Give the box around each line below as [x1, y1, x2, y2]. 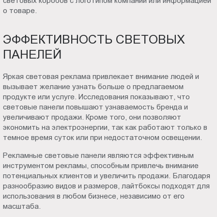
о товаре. [3, 6, 37, 15]
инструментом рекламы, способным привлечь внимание [3, 161, 199, 170]
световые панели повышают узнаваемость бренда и [3, 103, 188, 111]
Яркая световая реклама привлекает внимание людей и [3, 72, 200, 81]
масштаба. [3, 201, 41, 210]
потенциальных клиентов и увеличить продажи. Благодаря [3, 171, 211, 180]
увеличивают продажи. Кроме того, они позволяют [3, 113, 182, 122]
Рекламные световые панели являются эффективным [3, 151, 194, 159]
